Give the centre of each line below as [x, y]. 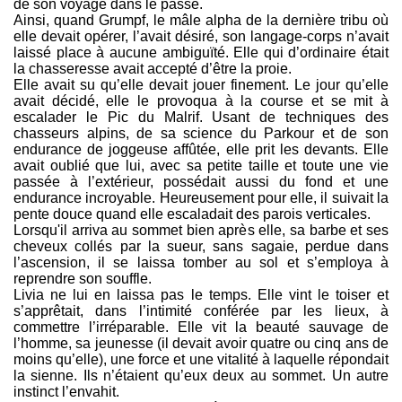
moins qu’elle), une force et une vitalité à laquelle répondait [201, 360]
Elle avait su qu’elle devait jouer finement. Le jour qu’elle [201, 85]
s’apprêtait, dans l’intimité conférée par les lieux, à [201, 311]
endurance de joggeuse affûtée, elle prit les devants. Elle [201, 150]
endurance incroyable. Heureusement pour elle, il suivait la [201, 198]
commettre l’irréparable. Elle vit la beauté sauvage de [201, 328]
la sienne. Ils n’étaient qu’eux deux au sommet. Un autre [201, 376]
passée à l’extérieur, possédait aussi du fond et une [201, 182]
